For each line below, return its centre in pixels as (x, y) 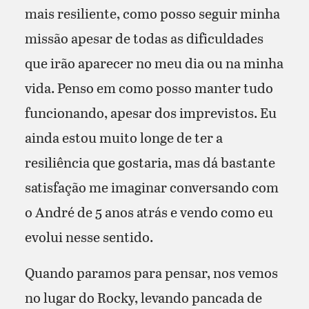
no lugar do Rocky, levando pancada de (143, 297)
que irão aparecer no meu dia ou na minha (154, 62)
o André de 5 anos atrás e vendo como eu (149, 211)
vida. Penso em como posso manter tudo (149, 87)
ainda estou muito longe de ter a (123, 137)
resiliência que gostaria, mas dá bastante (150, 162)
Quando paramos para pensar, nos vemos (151, 272)
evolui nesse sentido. (89, 236)
